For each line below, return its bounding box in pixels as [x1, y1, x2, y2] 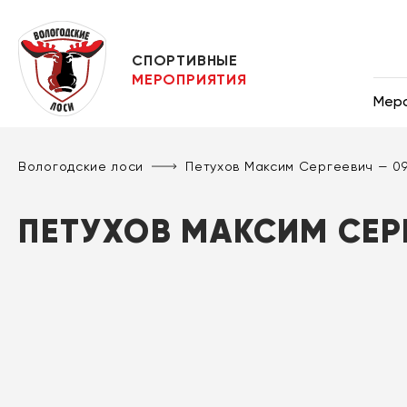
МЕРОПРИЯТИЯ [132, 71, 247, 88]
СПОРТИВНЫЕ [132, 52, 239, 69]
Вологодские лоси [18, 159, 144, 174]
